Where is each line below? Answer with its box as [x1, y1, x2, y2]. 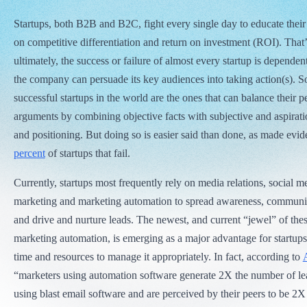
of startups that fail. [45, 147, 130, 159]
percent [13, 147, 45, 159]
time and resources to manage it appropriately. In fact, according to [13, 250, 303, 262]
